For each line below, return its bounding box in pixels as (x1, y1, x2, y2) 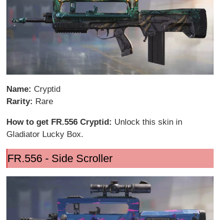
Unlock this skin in (114, 117, 183, 127)
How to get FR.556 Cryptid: (6, 117, 115, 127)
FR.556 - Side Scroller (7, 152, 112, 165)
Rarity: (6, 96, 36, 106)
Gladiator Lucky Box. (6, 129, 84, 139)
